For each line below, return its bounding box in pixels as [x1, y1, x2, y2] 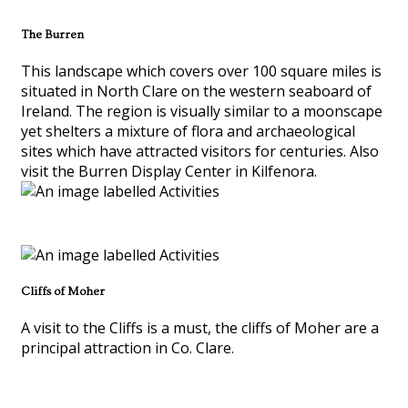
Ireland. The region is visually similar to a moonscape [21, 100, 382, 121]
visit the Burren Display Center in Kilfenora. [21, 160, 317, 181]
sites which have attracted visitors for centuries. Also [21, 140, 379, 161]
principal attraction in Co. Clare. [21, 338, 234, 359]
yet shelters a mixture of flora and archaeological [21, 120, 355, 141]
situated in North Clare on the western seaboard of [21, 80, 372, 101]
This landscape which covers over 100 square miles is [21, 60, 382, 81]
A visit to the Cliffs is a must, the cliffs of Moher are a [21, 318, 379, 339]
